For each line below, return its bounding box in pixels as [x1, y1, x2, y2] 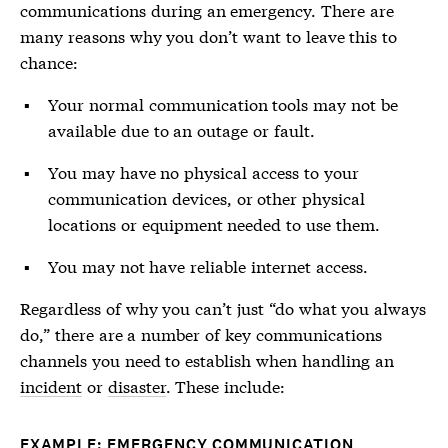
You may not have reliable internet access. [48, 254, 368, 277]
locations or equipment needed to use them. [48, 212, 380, 235]
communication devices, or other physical [48, 186, 366, 209]
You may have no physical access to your [48, 160, 359, 183]
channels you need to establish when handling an [20, 348, 394, 371]
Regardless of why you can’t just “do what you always [20, 296, 427, 319]
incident [20, 374, 82, 397]
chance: [20, 50, 78, 73]
